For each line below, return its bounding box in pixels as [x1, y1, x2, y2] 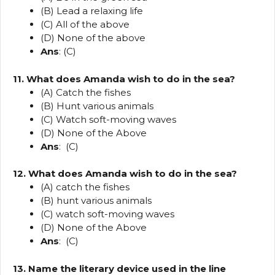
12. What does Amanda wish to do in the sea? [13, 168, 237, 180]
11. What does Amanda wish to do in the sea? [13, 72, 235, 85]
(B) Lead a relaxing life [41, 5, 143, 17]
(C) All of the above [41, 18, 130, 31]
